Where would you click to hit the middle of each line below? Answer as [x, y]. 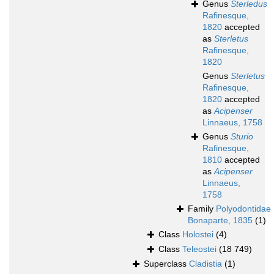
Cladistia [206, 264]
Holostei [198, 235]
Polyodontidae [243, 209]
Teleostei [199, 249]
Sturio [242, 137]
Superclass [166, 264]
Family [202, 209]
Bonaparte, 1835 [220, 220]
